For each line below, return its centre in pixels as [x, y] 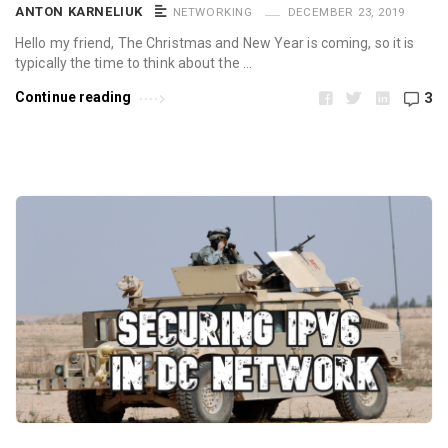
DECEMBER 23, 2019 [346, 11]
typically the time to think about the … [133, 62]
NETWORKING [212, 11]
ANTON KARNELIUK [79, 11]
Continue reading [73, 96]
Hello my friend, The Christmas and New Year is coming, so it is [215, 42]
